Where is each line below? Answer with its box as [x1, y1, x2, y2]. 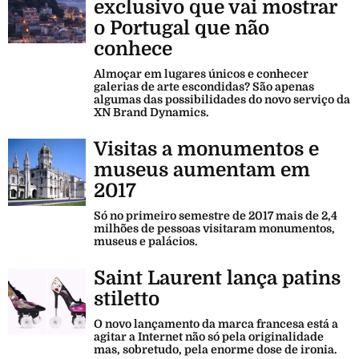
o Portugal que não [94, 16, 269, 39]
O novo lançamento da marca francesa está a [94, 317, 338, 330]
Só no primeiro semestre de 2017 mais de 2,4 [94, 208, 337, 222]
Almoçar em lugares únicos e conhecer [94, 67, 309, 80]
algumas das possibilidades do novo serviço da [94, 92, 350, 106]
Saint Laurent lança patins [94, 266, 341, 289]
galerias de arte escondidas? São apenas [94, 79, 314, 93]
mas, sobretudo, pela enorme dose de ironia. [94, 342, 337, 356]
